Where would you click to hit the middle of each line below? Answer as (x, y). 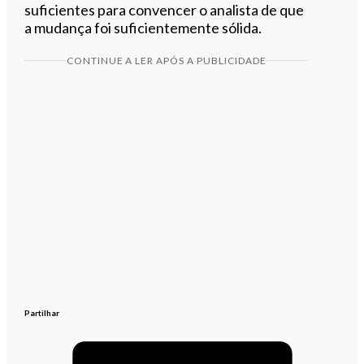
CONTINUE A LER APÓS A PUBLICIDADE (166, 60)
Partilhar (42, 312)
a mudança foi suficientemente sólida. (143, 27)
